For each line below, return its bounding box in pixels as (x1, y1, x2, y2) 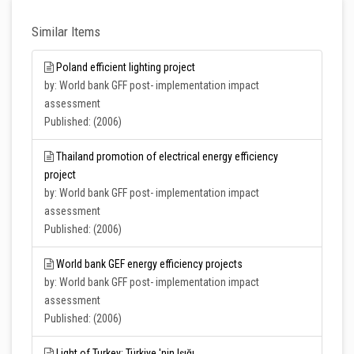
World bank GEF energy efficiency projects (56, 258, 243, 270)
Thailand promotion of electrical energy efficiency (56, 150, 278, 163)
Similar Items (32, 24, 100, 40)
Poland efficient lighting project (56, 61, 195, 73)
